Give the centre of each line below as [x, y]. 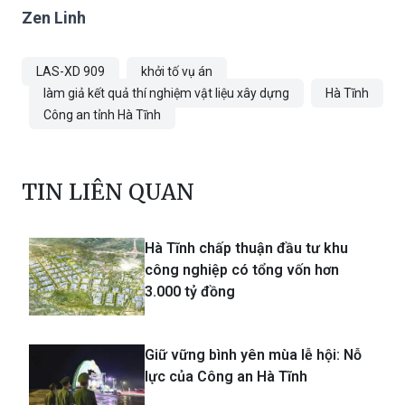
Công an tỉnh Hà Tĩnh [102, 115]
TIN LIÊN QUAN [108, 193]
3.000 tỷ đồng [190, 292]
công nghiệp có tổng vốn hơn [242, 270]
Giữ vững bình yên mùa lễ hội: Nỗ [253, 354]
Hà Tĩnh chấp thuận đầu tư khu [246, 249]
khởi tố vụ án [177, 72]
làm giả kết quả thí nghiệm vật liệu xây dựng [166, 94]
